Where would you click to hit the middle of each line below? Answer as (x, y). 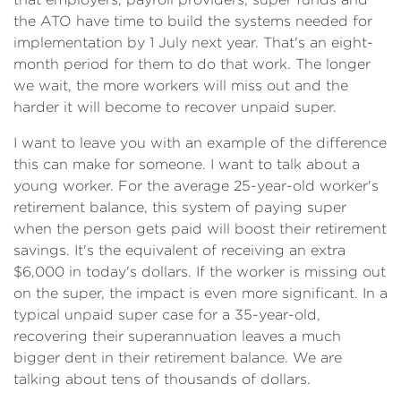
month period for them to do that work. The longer (192, 64)
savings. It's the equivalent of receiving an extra (179, 250)
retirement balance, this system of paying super (180, 207)
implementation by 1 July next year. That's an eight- (193, 43)
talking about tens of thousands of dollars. (162, 379)
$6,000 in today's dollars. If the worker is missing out (200, 272)
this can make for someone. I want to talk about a (187, 164)
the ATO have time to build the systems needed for (193, 21)
